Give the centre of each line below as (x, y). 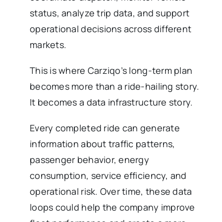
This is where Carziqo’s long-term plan (111, 71)
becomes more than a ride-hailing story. (115, 86)
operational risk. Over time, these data (111, 192)
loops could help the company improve (112, 207)
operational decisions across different (111, 29)
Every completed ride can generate (105, 128)
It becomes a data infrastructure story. (111, 102)
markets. (48, 45)
